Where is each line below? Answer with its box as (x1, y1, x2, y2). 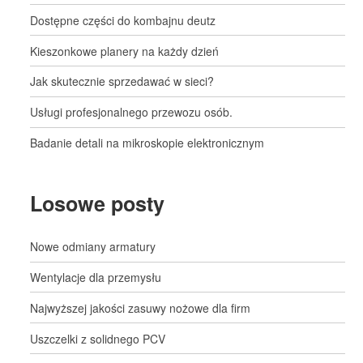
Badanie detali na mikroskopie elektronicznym (30, 134, 265, 151)
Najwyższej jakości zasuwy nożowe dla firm (30, 299, 251, 316)
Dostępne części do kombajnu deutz (30, 11, 216, 28)
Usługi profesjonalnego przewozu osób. (30, 104, 233, 121)
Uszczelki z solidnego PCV (30, 330, 166, 347)
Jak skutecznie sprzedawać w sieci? (30, 73, 215, 90)
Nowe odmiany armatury (30, 238, 156, 255)
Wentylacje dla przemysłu (30, 269, 162, 286)
